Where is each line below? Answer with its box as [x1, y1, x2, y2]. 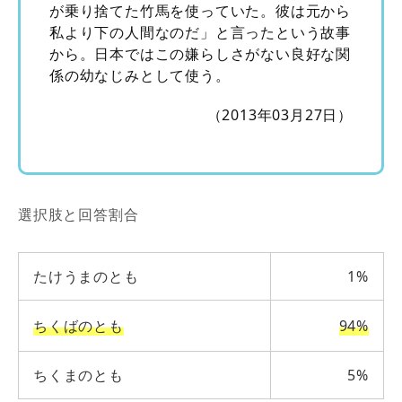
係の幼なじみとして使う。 [49, 66, 231, 86]
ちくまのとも [33, 365, 124, 386]
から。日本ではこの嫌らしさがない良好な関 [49, 44, 351, 65]
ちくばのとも [33, 316, 124, 336]
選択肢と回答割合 [18, 205, 139, 225]
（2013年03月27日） [206, 105, 353, 126]
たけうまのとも [33, 267, 139, 287]
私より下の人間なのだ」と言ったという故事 [49, 22, 352, 43]
